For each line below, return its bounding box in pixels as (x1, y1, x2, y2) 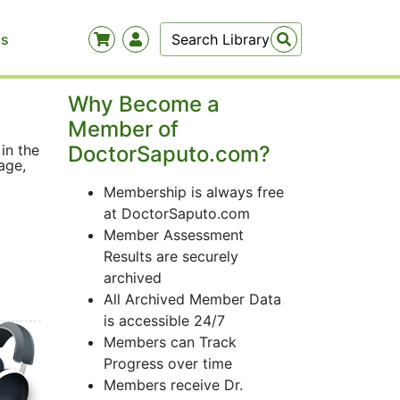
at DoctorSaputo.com (104, 204, 250, 222)
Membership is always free (104, 183, 284, 201)
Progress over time (104, 354, 232, 372)
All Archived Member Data (104, 290, 281, 308)
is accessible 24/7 (104, 312, 225, 329)
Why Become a (68, 91, 220, 117)
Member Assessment (104, 226, 244, 244)
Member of (68, 116, 179, 142)
